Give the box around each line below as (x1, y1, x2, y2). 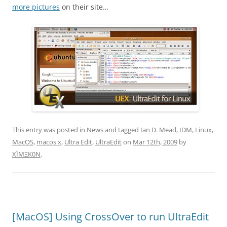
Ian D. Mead (140, 125, 176, 135)
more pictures (12, 2, 60, 12)
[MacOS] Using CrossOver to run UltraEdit (12, 210, 209, 224)
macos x (36, 137, 61, 147)
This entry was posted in (12, 125, 87, 135)
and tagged (103, 125, 140, 135)
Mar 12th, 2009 (133, 137, 177, 147)
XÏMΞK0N (12, 149, 41, 159)
